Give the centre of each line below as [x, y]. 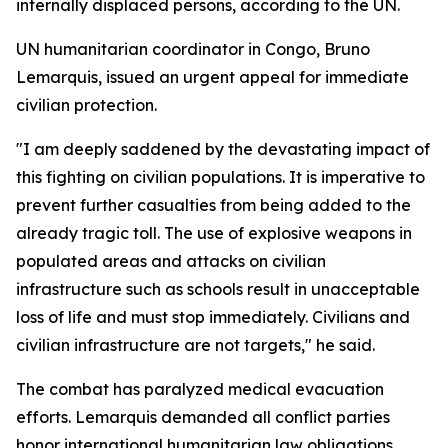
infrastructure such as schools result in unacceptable [218, 289]
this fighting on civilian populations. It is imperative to [220, 177]
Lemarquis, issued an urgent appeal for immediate [212, 77]
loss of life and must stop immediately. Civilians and [213, 317]
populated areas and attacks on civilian [171, 261]
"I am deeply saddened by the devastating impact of [223, 149]
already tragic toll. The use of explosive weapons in [214, 233]
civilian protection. [86, 105]
